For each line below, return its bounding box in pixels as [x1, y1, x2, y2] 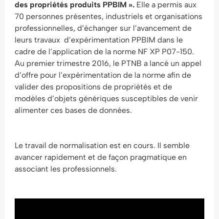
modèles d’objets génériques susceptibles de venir [15, 94, 198, 103]
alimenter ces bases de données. [15, 106, 132, 115]
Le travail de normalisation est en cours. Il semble [15, 141, 190, 150]
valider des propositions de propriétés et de [15, 82, 172, 91]
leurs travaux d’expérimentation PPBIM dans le [15, 35, 183, 44]
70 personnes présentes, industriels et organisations [15, 12, 202, 21]
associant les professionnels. [15, 164, 117, 174]
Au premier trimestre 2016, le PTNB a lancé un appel [15, 59, 201, 68]
